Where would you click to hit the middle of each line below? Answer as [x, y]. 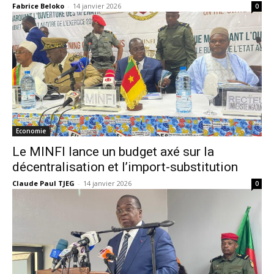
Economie [31, 131]
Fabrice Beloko [38, 6]
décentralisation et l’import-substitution [125, 167]
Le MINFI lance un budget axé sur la [113, 152]
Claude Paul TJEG [43, 183]
